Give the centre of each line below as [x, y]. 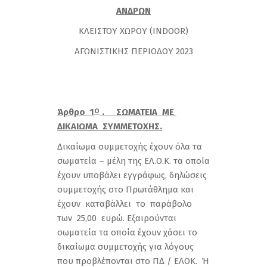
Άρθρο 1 [76, 112]
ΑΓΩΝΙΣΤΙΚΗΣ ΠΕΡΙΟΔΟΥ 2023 [133, 51]
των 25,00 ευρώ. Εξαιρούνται [117, 218]
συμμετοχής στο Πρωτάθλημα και [127, 190]
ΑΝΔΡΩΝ [133, 11]
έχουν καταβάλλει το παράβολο [126, 204]
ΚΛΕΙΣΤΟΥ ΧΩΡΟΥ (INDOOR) [133, 31]
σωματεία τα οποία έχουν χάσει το [127, 232]
